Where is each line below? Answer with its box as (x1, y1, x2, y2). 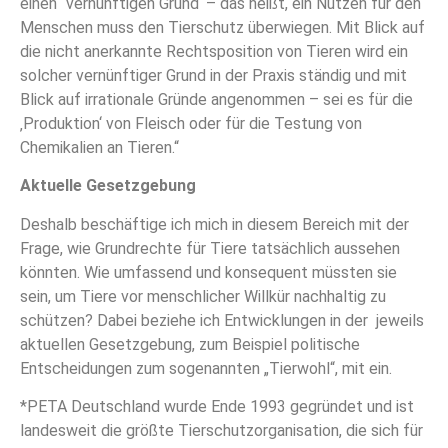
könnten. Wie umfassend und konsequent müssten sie (20, 262, 397, 282)
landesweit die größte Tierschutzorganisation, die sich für (20, 420, 423, 440)
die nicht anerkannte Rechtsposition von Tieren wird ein (20, 41, 408, 61)
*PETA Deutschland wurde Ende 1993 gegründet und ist (20, 396, 414, 416)
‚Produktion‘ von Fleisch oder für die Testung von (20, 113, 362, 133)
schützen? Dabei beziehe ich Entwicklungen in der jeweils (20, 310, 424, 330)
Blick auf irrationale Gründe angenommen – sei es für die (20, 89, 413, 109)
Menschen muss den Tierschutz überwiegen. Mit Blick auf (20, 17, 425, 37)
